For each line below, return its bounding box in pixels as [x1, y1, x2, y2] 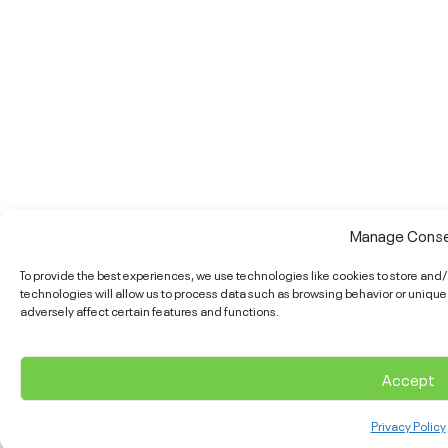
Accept [381, 368, 435, 389]
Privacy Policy [370, 418, 446, 434]
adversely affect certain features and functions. [20, 303, 279, 319]
